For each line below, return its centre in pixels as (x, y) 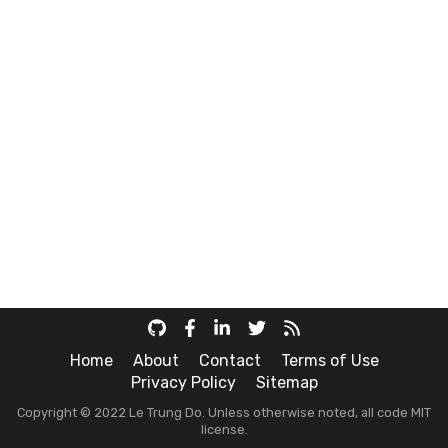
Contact (229, 360)
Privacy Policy (183, 382)
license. (224, 429)
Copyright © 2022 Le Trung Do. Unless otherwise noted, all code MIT (224, 412)
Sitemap (286, 382)
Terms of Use (329, 360)
